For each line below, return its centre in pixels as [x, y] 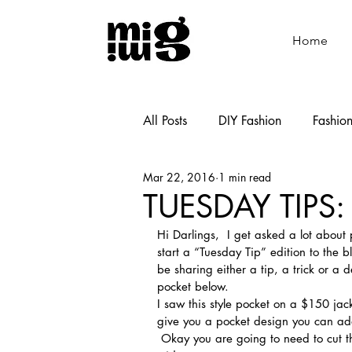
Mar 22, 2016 [179, 178]
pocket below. [193, 286]
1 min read [245, 178]
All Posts [165, 120]
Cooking [295, 183]
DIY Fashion [250, 120]
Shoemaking [207, 183]
